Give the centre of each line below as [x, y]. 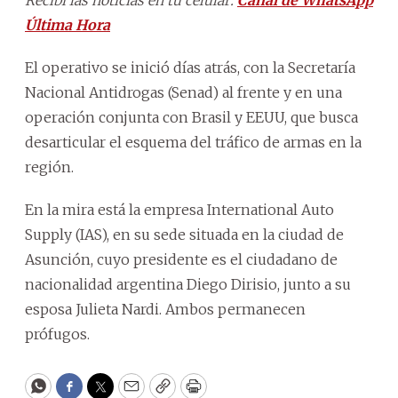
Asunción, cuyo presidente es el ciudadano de [181, 259]
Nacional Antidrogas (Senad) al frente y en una [183, 92]
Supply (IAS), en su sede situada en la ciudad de [184, 234]
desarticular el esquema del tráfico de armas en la [193, 142]
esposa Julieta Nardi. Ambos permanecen [165, 309]
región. [49, 167]
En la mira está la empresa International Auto [179, 209]
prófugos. [57, 334]
